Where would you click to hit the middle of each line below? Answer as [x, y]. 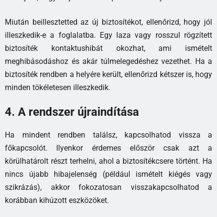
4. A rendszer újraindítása [72, 112]
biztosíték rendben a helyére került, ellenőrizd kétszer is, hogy [108, 74]
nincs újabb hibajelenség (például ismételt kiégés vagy [108, 174]
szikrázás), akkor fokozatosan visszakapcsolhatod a [108, 187]
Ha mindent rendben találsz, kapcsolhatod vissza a [108, 135]
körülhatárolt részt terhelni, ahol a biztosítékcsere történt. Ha [108, 161]
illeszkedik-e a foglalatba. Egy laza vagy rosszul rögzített [108, 35]
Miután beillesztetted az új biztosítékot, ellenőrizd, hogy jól [108, 22]
